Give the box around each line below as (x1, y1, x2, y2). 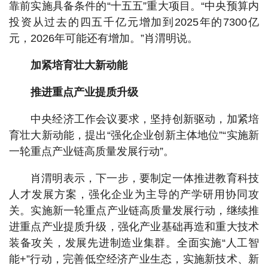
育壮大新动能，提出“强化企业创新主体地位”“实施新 (9, 129, 259, 141)
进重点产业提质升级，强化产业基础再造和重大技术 (9, 221, 259, 233)
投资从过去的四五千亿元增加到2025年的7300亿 (9, 16, 259, 28)
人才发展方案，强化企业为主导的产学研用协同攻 (9, 188, 259, 200)
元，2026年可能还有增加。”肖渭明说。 (9, 32, 198, 44)
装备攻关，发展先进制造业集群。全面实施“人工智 (9, 237, 259, 249)
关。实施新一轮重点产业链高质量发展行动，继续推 (9, 205, 259, 217)
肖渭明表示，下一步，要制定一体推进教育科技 (31, 172, 259, 184)
